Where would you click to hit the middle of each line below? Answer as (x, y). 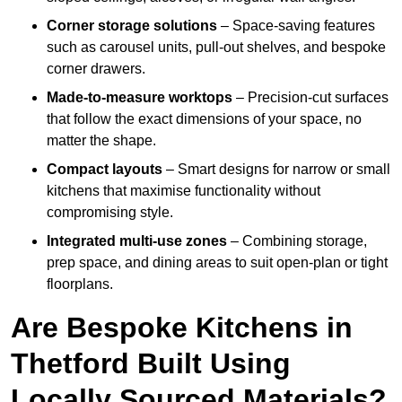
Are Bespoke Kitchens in (182, 328)
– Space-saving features (296, 26)
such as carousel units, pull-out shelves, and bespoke (216, 48)
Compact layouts (105, 170)
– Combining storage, (297, 241)
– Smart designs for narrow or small (276, 170)
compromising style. (110, 213)
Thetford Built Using (151, 364)
